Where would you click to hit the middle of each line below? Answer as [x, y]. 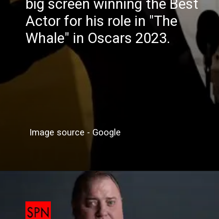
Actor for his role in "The [102, 21]
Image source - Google [75, 133]
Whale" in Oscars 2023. [100, 38]
